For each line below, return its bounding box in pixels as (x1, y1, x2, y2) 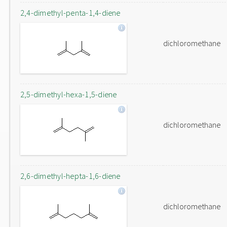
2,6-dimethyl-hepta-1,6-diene (20, 171, 121, 181)
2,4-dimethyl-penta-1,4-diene (20, 8, 121, 18)
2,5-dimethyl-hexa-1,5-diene (20, 89, 117, 99)
